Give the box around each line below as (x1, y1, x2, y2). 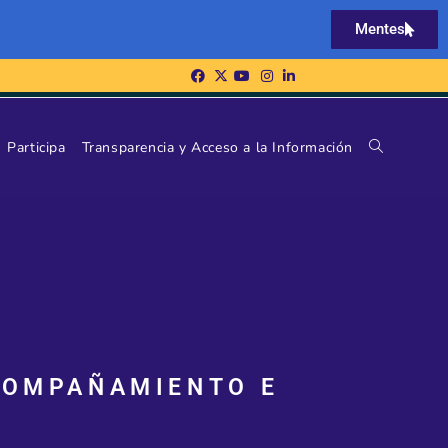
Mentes (355, 20, 405, 38)
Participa (7, 138, 66, 157)
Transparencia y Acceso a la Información (81, 138, 353, 157)
